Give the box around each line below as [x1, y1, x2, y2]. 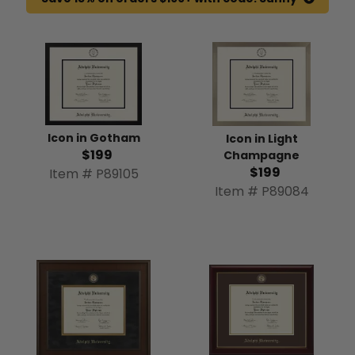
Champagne [223, 147, 300, 163]
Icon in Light [225, 130, 298, 147]
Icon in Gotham [47, 130, 140, 147]
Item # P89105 [48, 165, 139, 184]
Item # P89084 [214, 181, 309, 200]
